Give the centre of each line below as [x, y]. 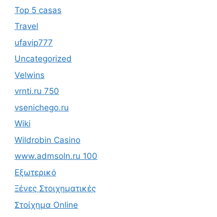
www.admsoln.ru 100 [56, 156]
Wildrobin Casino [47, 140]
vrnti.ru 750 [37, 91]
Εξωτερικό [35, 172]
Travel [26, 26]
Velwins [30, 75]
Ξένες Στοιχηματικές [55, 188]
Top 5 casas [38, 10]
